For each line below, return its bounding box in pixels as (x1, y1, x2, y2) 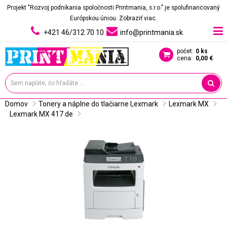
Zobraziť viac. (119, 15, 157, 22)
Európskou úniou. (70, 15, 119, 22)
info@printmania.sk (120, 28, 183, 36)
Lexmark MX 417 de (10, 110, 73, 118)
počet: (177, 48, 194, 55)
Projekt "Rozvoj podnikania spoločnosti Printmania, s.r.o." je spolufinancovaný (7, 4, 220, 11)
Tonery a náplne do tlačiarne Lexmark (39, 100, 158, 108)
